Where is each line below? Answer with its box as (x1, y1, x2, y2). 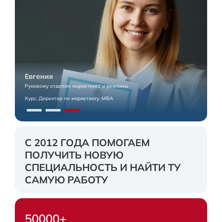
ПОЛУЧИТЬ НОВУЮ (25, 148, 123, 161)
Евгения (25, 71, 53, 81)
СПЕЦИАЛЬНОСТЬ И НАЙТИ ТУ (25, 161, 181, 173)
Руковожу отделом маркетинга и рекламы (25, 82, 128, 89)
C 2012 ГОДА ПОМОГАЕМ (25, 136, 150, 149)
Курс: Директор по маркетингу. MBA (25, 95, 113, 102)
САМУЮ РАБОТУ (25, 173, 108, 186)
